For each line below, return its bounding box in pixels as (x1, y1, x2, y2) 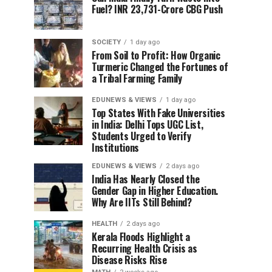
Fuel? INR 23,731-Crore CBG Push (92, 1, 223, 16)
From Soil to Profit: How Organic (92, 47, 220, 63)
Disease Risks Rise (92, 252, 167, 267)
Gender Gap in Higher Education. (92, 183, 219, 198)
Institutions (92, 140, 140, 155)
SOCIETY (92, 38, 121, 46)
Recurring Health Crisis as (92, 240, 197, 256)
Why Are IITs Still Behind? (92, 194, 192, 209)
